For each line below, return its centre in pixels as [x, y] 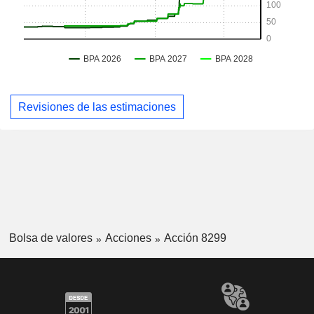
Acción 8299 [195, 238]
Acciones [128, 238]
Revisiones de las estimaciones [97, 107]
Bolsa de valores [50, 238]
